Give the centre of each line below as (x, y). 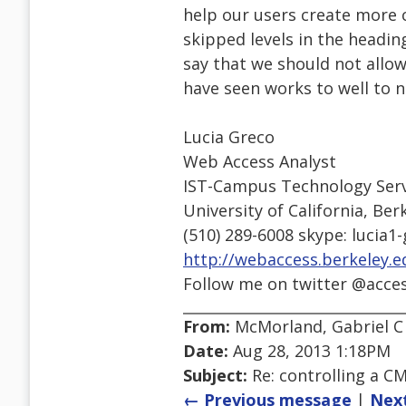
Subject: (215, 376)
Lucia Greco (229, 137)
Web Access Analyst (260, 162)
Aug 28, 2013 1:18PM (309, 351)
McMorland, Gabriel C (317, 327)
